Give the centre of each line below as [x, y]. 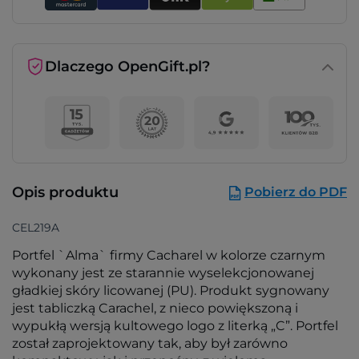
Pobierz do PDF [296, 192]
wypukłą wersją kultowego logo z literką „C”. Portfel [175, 326]
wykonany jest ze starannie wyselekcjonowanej [163, 273]
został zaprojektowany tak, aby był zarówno [150, 344]
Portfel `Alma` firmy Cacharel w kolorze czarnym [169, 256]
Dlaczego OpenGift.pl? [127, 67]
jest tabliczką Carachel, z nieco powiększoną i [155, 309]
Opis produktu [65, 193]
